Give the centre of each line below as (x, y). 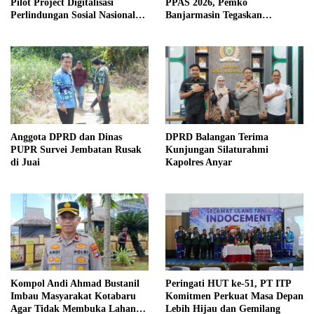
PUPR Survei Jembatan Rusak (76, 149)
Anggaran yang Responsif (220, 40)
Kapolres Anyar (199, 162)
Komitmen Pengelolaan (215, 27)
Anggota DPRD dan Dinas (66, 137)
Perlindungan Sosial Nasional (73, 15)
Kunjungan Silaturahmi (217, 149)
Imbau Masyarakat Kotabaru (73, 296)
